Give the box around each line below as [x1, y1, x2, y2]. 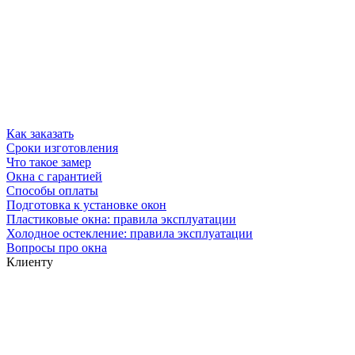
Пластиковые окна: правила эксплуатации [6, 212, 236, 226]
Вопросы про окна [6, 240, 107, 254]
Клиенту [6, 254, 53, 269]
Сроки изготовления [6, 140, 118, 155]
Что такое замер [6, 155, 91, 169]
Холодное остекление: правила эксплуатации [6, 226, 253, 240]
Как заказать [6, 126, 74, 140]
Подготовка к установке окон [6, 197, 166, 212]
